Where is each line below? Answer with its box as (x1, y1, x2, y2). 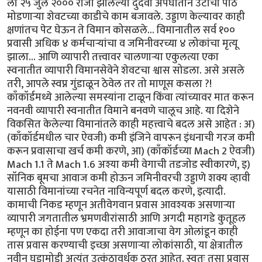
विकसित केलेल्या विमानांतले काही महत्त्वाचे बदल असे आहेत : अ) (7, 115, 255, 133)
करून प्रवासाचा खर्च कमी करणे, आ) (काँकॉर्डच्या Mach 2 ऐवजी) (7, 142, 255, 160)
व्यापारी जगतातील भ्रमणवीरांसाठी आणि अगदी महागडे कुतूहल (7, 209, 246, 227)
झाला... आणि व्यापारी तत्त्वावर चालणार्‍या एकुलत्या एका (7, 47, 219, 66)
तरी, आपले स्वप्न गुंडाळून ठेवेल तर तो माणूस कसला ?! (7, 74, 212, 93)
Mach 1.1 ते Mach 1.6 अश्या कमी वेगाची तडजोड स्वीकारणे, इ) (7, 155, 250, 174)
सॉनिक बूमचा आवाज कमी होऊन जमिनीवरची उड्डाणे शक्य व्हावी (7, 168, 250, 187)
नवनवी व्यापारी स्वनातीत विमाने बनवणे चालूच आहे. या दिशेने (7, 101, 239, 120)
